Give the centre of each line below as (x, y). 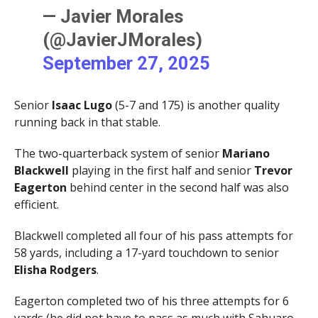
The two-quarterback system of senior (118, 154)
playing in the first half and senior (163, 171)
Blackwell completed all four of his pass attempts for (153, 236)
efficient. (36, 205)
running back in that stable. (87, 122)
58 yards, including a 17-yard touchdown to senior (146, 253)
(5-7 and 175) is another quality (196, 105)
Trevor (273, 171)
